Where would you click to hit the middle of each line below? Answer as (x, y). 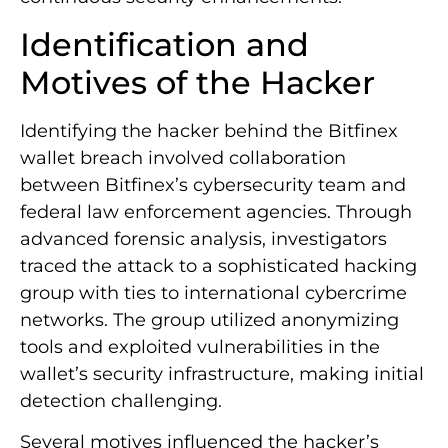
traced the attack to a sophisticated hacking (218, 265)
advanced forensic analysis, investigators (203, 238)
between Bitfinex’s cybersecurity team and (213, 184)
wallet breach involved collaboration (183, 157)
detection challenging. (121, 400)
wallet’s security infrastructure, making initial (222, 373)
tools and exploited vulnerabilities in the (200, 346)
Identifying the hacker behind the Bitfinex (209, 130)
